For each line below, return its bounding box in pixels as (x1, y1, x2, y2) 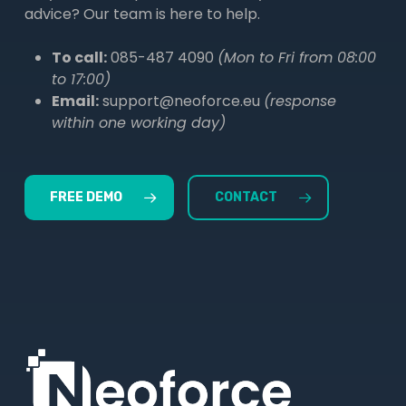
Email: (51, 90, 99, 111)
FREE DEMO (49, 188, 122, 205)
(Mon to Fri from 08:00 (217, 46, 376, 68)
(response (263, 90, 336, 111)
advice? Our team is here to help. (24, 3, 260, 24)
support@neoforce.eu (101, 90, 260, 111)
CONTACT (214, 188, 277, 205)
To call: (51, 46, 107, 68)
